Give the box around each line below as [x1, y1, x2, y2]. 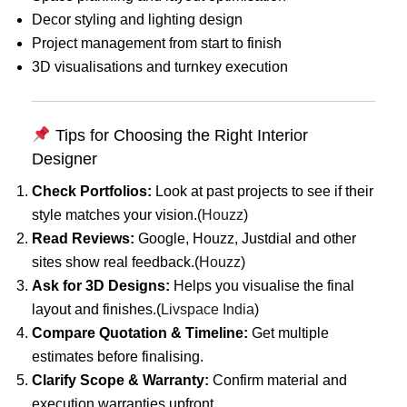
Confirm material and [209, 372, 347, 388]
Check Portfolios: [32, 183, 152, 199]
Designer [32, 149, 97, 168]
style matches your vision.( [32, 206, 202, 223]
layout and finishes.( [32, 301, 161, 317]
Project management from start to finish [32, 35, 282, 51]
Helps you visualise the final [170, 277, 354, 293]
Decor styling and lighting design [32, 11, 243, 27]
